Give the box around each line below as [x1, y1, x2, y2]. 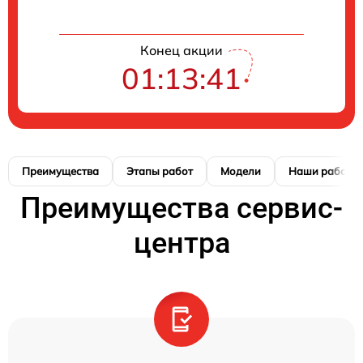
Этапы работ [126, 164, 193, 177]
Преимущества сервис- [20, 190, 343, 225]
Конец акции [140, 41, 223, 58]
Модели [220, 164, 261, 177]
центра [133, 225, 230, 260]
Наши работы [288, 164, 360, 177]
